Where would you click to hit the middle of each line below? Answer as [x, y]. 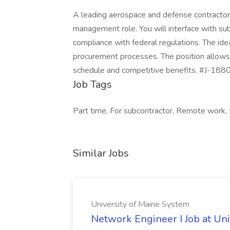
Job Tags [92, 84]
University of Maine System [140, 204]
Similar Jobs [101, 153]
